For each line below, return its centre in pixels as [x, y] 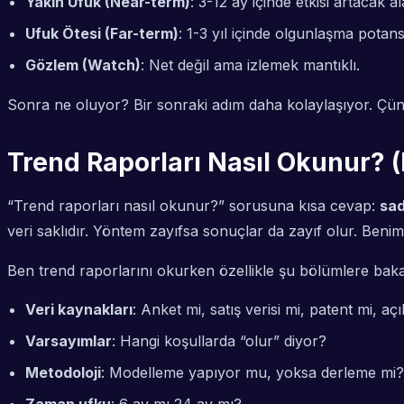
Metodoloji [63, 373]
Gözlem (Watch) [83, 65]
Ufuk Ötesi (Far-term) [102, 34]
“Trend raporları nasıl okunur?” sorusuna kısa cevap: [193, 206]
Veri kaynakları [79, 310]
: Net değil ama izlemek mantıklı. [250, 65]
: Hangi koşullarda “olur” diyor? [219, 341]
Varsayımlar [69, 341]
